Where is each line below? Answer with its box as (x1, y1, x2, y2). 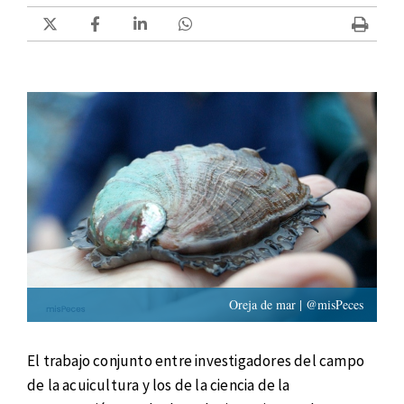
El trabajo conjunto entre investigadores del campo (27, 351, 365, 372)
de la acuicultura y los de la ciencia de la (27, 375, 290, 396)
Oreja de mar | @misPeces (229, 296, 363, 314)
